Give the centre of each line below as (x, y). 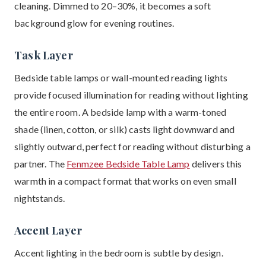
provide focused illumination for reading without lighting (131, 95)
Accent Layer (48, 230)
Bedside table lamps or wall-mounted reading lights (121, 77)
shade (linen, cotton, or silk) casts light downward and (125, 129)
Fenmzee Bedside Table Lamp (128, 164)
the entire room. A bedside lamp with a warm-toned (121, 112)
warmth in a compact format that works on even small (125, 181)
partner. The (41, 164)
